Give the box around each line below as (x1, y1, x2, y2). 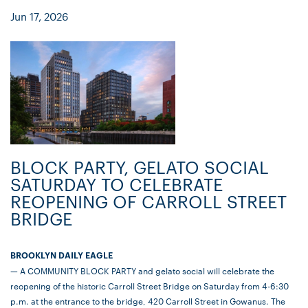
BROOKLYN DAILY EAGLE (10, 249, 113, 261)
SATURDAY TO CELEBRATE (10, 173, 223, 196)
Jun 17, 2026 (10, 9, 68, 24)
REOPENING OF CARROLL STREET (10, 190, 287, 213)
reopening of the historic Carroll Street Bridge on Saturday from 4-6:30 (10, 279, 289, 292)
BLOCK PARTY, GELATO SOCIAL (10, 155, 269, 179)
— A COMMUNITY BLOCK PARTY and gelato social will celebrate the (10, 264, 274, 277)
